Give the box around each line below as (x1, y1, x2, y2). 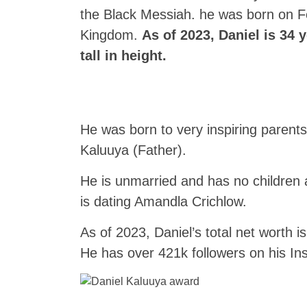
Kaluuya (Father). (80, 143, 186, 158)
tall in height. (80, 48, 167, 63)
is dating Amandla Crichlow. (80, 194, 247, 209)
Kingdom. (80, 27, 142, 42)
